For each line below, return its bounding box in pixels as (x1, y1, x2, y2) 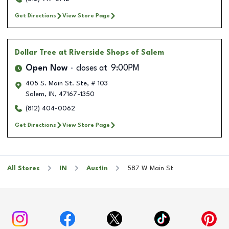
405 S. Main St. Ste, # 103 (26, 80, 108, 87)
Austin (86, 165, 108, 172)
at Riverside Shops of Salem (58, 49, 164, 56)
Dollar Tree (15, 49, 56, 56)
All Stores (7, 165, 40, 172)
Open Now (26, 64, 67, 73)
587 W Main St (127, 165, 173, 172)
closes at (76, 64, 107, 73)
